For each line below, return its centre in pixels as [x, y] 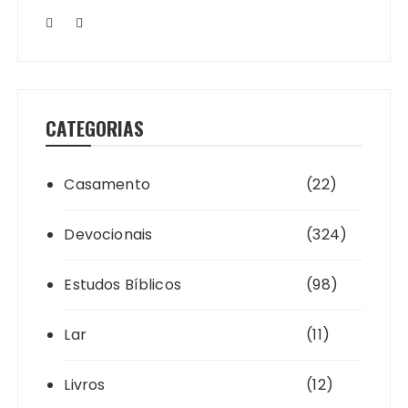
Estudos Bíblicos [122, 285]
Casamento [107, 185]
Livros [85, 385]
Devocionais [108, 235]
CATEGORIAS [95, 128]
